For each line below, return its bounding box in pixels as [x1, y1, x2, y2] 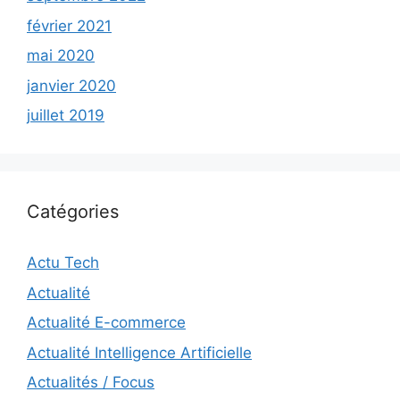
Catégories [27, 201, 119, 223]
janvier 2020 [27, 76, 116, 95]
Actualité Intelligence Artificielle [27, 343, 252, 362]
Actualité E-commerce [27, 313, 186, 332]
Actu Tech [27, 254, 99, 272]
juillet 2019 [27, 106, 104, 125]
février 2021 [27, 16, 112, 35]
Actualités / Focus [27, 373, 154, 392]
